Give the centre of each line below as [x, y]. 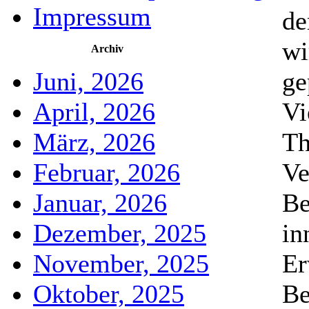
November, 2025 [121, 263]
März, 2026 [94, 142]
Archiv [107, 49]
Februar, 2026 [107, 172]
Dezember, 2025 [120, 233]
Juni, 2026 [88, 81]
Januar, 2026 [100, 203]
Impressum [92, 17]
